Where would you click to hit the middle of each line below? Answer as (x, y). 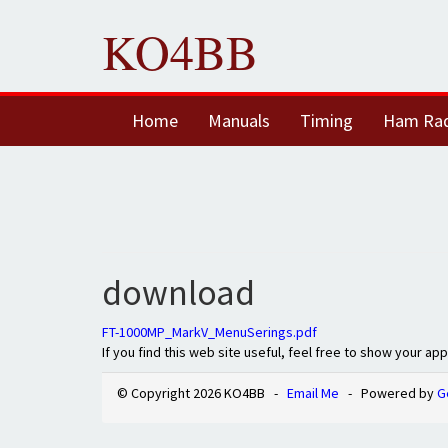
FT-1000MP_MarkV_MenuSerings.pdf (209, 332)
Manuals (239, 120)
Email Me (313, 393)
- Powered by (388, 393)
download (178, 292)
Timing (326, 120)
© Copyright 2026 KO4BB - (202, 393)
